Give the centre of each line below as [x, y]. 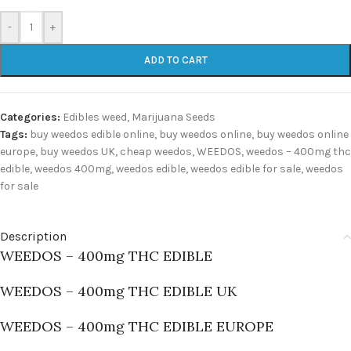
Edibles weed [95, 117]
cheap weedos [156, 152]
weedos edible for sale [246, 169]
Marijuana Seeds [174, 117]
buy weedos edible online [92, 134]
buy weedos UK [78, 152]
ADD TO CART [175, 60]
